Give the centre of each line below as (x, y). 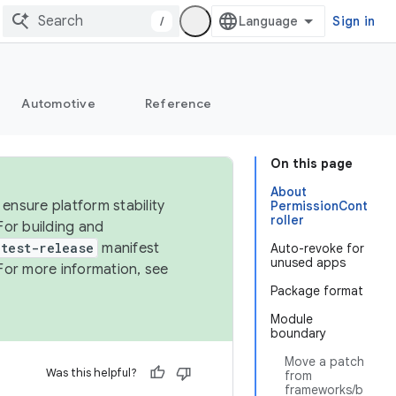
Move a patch (324, 362)
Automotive (58, 103)
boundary (298, 333)
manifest (129, 248)
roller (287, 220)
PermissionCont (319, 206)
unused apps (308, 263)
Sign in (354, 21)
